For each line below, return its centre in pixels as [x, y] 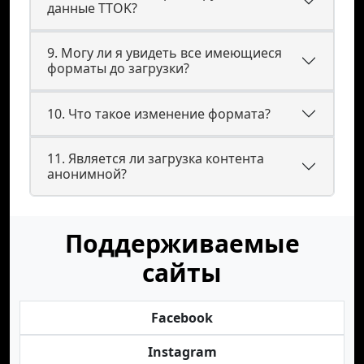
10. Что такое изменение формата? [159, 113]
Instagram [182, 352]
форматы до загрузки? [118, 68]
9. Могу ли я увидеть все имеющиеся [165, 53]
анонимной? [87, 174]
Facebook [182, 318]
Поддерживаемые [182, 243]
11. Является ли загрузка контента [156, 158]
